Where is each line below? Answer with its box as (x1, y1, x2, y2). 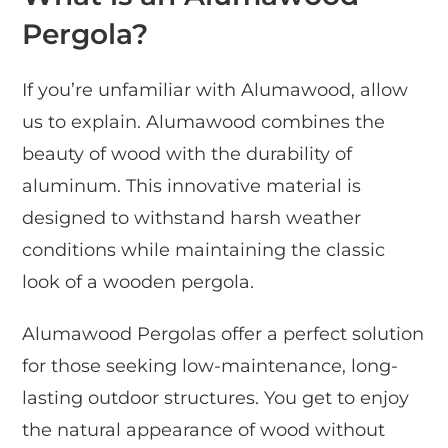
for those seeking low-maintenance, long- (22, 354, 399, 377)
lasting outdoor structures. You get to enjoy (22, 386, 410, 409)
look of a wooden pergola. (22, 270, 255, 293)
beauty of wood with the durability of (22, 142, 353, 165)
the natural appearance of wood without (22, 418, 386, 441)
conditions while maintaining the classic (22, 238, 386, 261)
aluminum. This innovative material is (22, 174, 362, 197)
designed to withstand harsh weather (22, 206, 362, 229)
